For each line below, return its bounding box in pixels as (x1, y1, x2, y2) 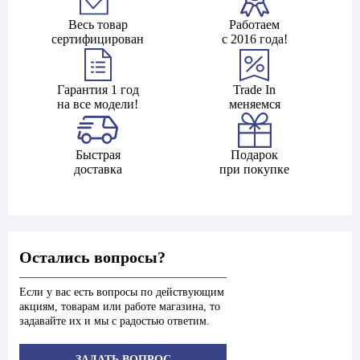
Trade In (233, 83, 276, 96)
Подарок (231, 148, 278, 162)
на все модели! (57, 97, 138, 111)
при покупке (219, 162, 289, 176)
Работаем (229, 18, 280, 31)
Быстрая (75, 148, 121, 162)
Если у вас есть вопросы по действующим (19, 285, 224, 298)
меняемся (228, 97, 280, 111)
